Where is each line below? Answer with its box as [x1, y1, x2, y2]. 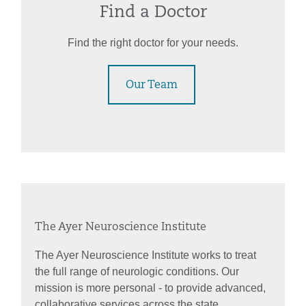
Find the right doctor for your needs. [68, 36, 238, 48]
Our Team [125, 79, 178, 91]
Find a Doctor [99, 4, 207, 21]
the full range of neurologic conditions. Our [35, 265, 239, 277]
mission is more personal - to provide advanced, [35, 281, 266, 294]
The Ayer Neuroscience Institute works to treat [35, 249, 256, 261]
